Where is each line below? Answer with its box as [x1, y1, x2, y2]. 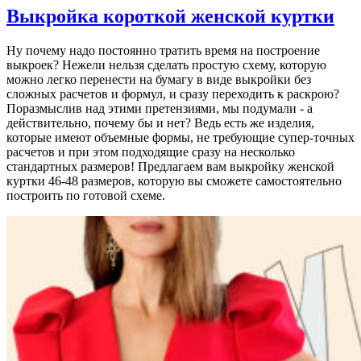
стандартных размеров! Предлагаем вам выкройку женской [6, 160, 334, 174]
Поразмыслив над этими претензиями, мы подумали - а [6, 102, 313, 116]
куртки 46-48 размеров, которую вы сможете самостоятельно [6, 174, 342, 189]
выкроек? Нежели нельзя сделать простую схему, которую [6, 58, 326, 73]
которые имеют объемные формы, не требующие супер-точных [6, 131, 355, 145]
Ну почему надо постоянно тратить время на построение [6, 44, 320, 58]
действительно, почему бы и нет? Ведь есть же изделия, [6, 116, 314, 131]
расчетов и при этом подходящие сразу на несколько [6, 145, 295, 160]
